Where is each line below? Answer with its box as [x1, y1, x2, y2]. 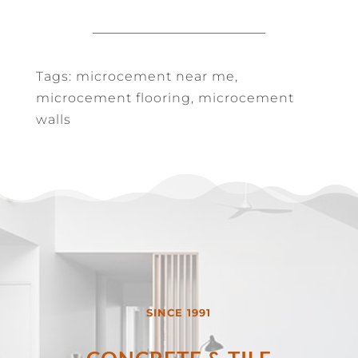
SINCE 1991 [146, 306, 212, 320]
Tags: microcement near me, [35, 69, 238, 85]
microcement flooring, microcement [35, 90, 294, 106]
